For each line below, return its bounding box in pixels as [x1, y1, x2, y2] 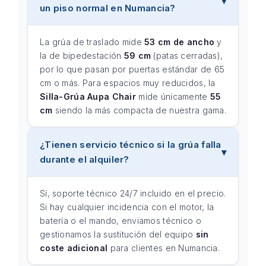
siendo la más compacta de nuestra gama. [52, 105, 226, 115]
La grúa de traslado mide [40, 37, 145, 47]
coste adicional [40, 243, 108, 253]
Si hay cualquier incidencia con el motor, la [40, 202, 214, 212]
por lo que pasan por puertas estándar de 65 [40, 64, 225, 74]
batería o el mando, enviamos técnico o [40, 216, 201, 226]
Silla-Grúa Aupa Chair [40, 91, 136, 102]
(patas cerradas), [151, 50, 223, 61]
